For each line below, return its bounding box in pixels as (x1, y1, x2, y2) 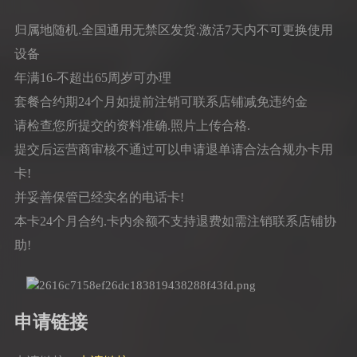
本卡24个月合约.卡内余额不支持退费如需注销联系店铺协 (14, 214, 336, 228)
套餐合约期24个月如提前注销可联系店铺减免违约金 (14, 94, 308, 108)
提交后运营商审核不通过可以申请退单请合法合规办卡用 (14, 142, 333, 156)
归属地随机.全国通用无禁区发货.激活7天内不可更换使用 (14, 22, 333, 37)
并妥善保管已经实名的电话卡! (14, 190, 184, 204)
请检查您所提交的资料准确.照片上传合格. (14, 118, 250, 132)
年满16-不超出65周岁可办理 (14, 70, 171, 84)
